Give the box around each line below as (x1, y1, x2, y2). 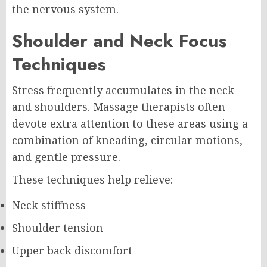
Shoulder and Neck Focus (12, 27, 226, 54)
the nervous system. (12, 1, 119, 16)
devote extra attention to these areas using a (12, 116, 248, 131)
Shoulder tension (12, 220, 103, 235)
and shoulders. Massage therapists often (12, 99, 225, 114)
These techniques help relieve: (12, 172, 173, 187)
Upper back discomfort (12, 243, 132, 257)
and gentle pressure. (12, 149, 120, 164)
